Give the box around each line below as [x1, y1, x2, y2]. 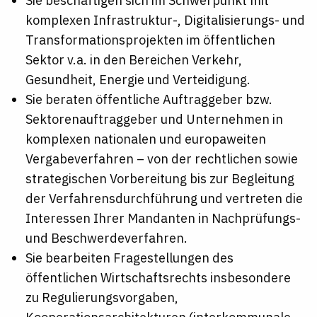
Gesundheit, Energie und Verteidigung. [25, 71, 250, 88]
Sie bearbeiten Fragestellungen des [25, 250, 234, 267]
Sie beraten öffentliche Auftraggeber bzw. [25, 91, 272, 108]
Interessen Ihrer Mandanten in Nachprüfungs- [25, 210, 301, 227]
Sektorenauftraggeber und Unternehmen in [25, 111, 283, 128]
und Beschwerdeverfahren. [25, 230, 188, 247]
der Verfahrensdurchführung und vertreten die [25, 190, 303, 207]
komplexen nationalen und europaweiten [25, 131, 266, 148]
